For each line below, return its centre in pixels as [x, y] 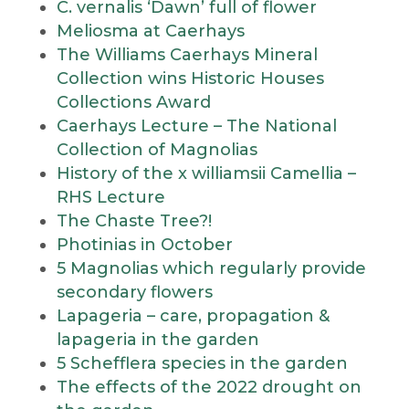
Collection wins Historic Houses [190, 79]
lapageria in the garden [157, 340]
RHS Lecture [110, 197]
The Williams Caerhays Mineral [187, 55]
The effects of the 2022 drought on [209, 387]
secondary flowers [134, 292]
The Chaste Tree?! [134, 221]
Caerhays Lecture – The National [196, 126]
